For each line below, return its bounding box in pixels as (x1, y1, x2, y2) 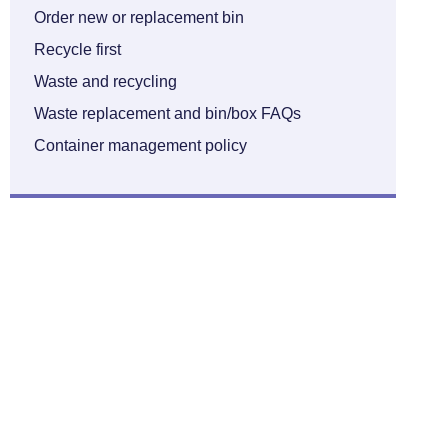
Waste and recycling (33, 73, 177, 90)
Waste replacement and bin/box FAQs (33, 105, 301, 122)
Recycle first (33, 41, 121, 58)
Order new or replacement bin (33, 9, 244, 26)
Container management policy (33, 137, 247, 154)
